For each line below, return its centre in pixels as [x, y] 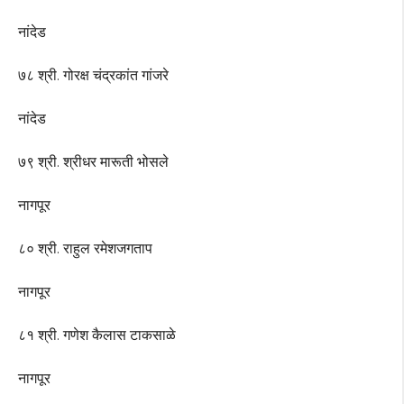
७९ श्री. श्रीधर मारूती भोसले [93, 162]
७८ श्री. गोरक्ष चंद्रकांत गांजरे [93, 76]
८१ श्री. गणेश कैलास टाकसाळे [97, 335]
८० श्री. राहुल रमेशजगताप [85, 249]
